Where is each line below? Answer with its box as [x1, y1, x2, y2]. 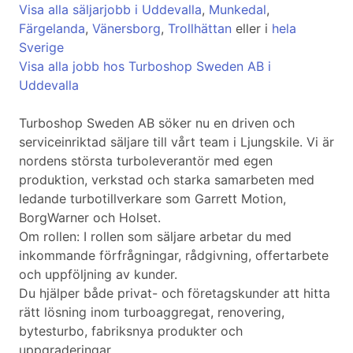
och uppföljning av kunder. [19, 266, 177, 283]
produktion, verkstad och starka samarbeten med [19, 172, 314, 188]
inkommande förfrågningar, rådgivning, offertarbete [19, 247, 329, 264]
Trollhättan [168, 20, 232, 37]
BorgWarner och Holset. [19, 210, 161, 226]
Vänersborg [92, 20, 161, 37]
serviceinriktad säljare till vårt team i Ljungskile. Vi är [19, 134, 334, 150]
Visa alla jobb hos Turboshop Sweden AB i [19, 58, 271, 75]
